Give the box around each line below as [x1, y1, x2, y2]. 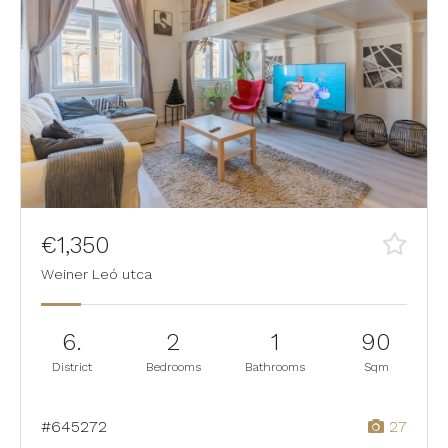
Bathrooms [244, 359, 305, 374]
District [51, 359, 92, 374]
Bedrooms [145, 359, 201, 374]
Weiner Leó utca [41, 265, 152, 282]
